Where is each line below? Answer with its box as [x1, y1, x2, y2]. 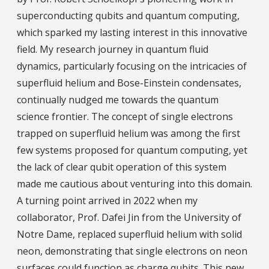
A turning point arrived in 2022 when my [17, 194, 198, 208]
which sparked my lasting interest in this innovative [17, 26, 247, 40]
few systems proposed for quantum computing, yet [17, 144, 247, 157]
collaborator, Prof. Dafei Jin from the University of [17, 211, 241, 225]
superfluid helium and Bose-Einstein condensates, [17, 76, 241, 90]
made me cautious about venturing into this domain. [17, 177, 252, 191]
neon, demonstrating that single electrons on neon [17, 244, 247, 258]
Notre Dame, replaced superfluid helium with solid [17, 228, 242, 241]
